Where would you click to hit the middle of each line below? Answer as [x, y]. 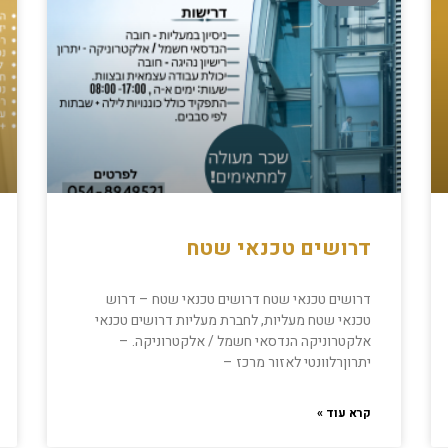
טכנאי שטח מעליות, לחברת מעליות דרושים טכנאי [232, 321]
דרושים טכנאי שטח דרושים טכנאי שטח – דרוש [238, 300]
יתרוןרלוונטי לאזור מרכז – [296, 363]
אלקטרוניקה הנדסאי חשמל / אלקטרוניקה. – [244, 342]
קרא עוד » [343, 413]
